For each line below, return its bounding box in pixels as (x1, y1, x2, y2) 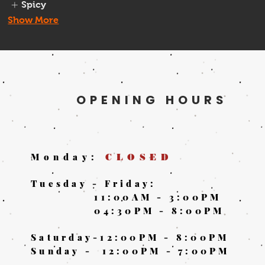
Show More (8, 15, 59, 25)
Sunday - (31, 245, 102, 257)
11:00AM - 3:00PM (31, 191, 222, 203)
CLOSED (105, 152, 173, 163)
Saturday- (31, 231, 101, 244)
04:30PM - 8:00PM (31, 205, 225, 217)
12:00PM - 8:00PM (100, 231, 234, 244)
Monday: (31, 151, 99, 163)
